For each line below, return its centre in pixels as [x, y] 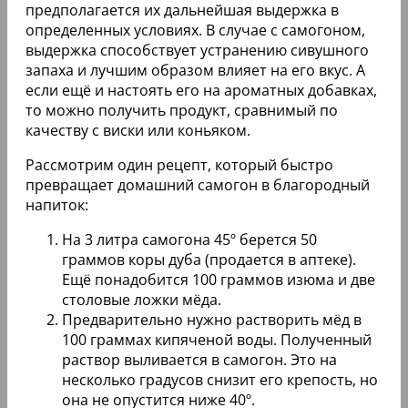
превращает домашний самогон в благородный [198, 185]
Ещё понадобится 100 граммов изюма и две [219, 280]
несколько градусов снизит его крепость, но [220, 380]
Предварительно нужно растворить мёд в [212, 320]
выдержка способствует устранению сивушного [197, 51]
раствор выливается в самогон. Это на [199, 360]
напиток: [57, 205]
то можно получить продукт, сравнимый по [182, 111]
